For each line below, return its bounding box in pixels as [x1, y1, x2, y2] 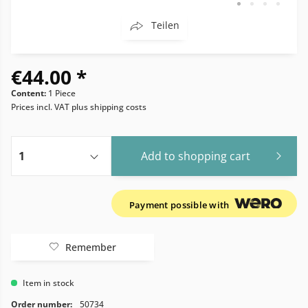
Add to [141, 148, 176, 164]
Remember [65, 241, 116, 254]
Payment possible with [129, 199, 232, 211]
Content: [11, 87, 48, 99]
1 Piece [48, 87, 76, 99]
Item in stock [21, 277, 74, 289]
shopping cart [178, 148, 251, 164]
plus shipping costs [71, 101, 146, 113]
